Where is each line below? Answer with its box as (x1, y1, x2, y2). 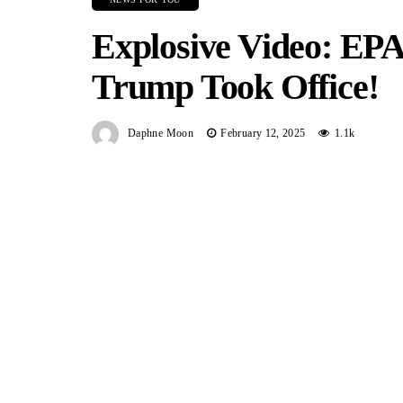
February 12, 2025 (220, 127, 306, 139)
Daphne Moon (128, 127, 193, 139)
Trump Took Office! (92, 67, 379, 107)
